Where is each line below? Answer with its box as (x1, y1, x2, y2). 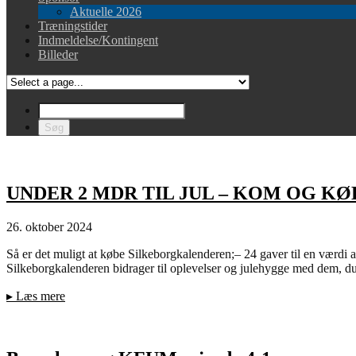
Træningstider (38, 19, 107, 33)
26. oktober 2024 (6, 220, 92, 234)
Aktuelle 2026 (70, 5, 141, 18)
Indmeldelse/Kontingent (38, 33, 158, 47)
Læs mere (13, 289, 65, 304)
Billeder (38, 48, 78, 61)
